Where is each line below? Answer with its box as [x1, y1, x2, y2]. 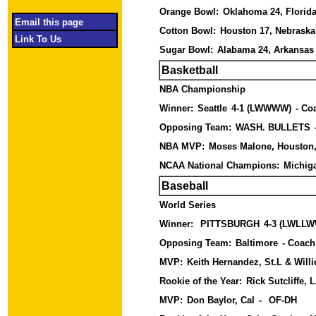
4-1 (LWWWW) [231, 103, 294, 114]
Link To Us [15, 34, 107, 44]
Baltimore [235, 238, 281, 248]
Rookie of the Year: [159, 276, 245, 286]
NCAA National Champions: [159, 160, 282, 171]
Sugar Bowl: [159, 44, 216, 55]
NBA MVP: [159, 141, 207, 152]
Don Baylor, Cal [186, 295, 257, 305]
